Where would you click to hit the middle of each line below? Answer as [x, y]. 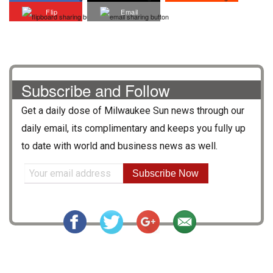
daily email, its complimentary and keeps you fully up [133, 129]
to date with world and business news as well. [119, 146]
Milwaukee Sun [136, 111]
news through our [207, 111]
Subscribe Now [166, 173]
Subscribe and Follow [96, 90]
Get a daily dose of [63, 111]
